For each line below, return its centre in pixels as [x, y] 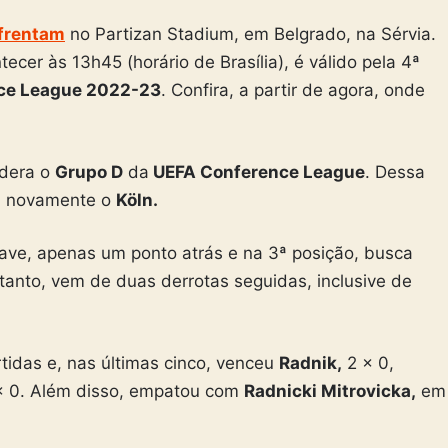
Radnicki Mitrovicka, [330, 390]
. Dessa [395, 171]
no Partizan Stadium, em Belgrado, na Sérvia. [250, 34]
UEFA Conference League [257, 171]
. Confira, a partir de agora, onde [293, 90]
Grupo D [89, 171]
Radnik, [310, 362]
